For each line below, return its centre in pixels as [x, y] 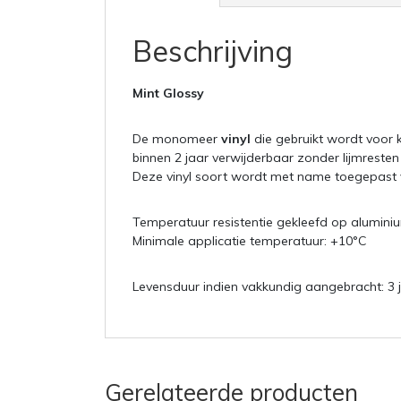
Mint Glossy [170, 94]
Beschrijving [213, 51]
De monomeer [177, 139]
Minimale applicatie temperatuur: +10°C [250, 241]
